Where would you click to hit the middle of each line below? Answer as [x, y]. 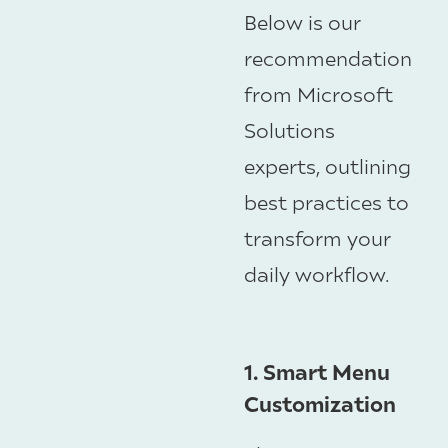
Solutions [289, 129]
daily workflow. [317, 273]
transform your [317, 237]
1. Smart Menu [317, 372]
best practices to [326, 201]
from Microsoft [318, 93]
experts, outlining [327, 165]
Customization [320, 404]
